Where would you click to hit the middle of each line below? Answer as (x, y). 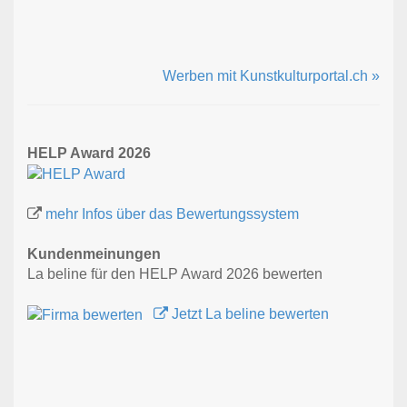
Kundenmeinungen (94, 254)
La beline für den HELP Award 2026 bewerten (175, 274)
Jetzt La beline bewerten (248, 314)
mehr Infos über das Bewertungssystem (172, 214)
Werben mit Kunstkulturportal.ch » (271, 76)
